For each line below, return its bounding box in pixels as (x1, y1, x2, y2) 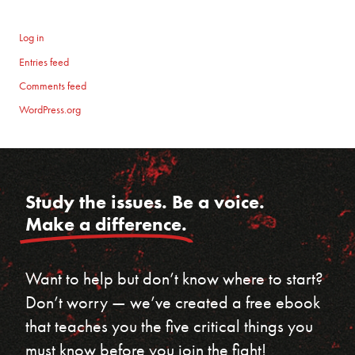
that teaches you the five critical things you (25, 315, 314, 338)
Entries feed (19, 55, 70, 69)
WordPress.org (19, 103, 82, 117)
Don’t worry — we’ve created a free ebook (25, 291, 321, 315)
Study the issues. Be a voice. (25, 189, 265, 215)
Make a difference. (25, 212, 188, 237)
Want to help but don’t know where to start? (25, 267, 324, 291)
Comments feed (19, 78, 87, 93)
